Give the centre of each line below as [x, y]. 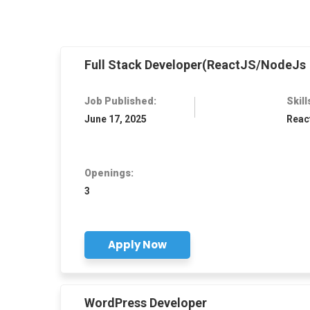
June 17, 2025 [116, 119]
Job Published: [120, 101]
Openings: [109, 173]
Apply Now [137, 245]
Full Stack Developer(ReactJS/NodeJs [195, 65]
